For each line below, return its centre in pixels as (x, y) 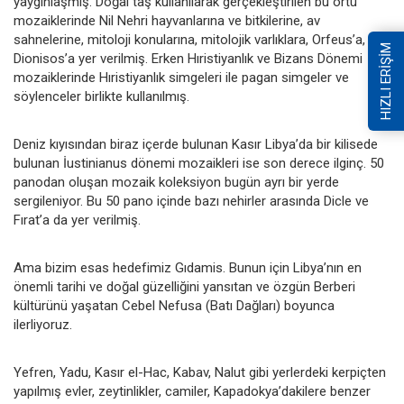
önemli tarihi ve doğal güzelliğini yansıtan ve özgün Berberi (184, 286)
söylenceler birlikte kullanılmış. (101, 96)
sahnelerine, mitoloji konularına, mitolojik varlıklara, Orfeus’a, (189, 39)
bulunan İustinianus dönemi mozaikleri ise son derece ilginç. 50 (199, 163)
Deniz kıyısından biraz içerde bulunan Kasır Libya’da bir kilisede (196, 144)
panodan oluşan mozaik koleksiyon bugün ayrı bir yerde (176, 182)
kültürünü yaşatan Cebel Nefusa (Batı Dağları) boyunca (174, 305)
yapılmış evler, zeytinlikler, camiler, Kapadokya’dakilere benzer (192, 391)
